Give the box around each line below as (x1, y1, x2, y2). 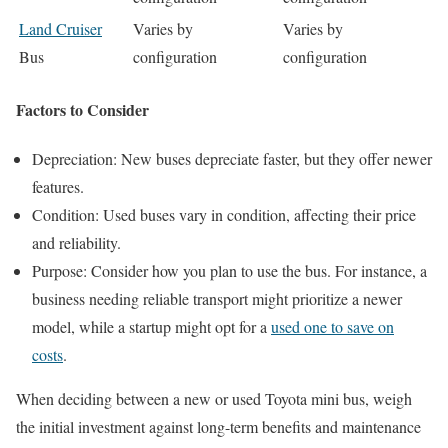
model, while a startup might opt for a (32, 315, 271, 337)
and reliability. (32, 231, 121, 253)
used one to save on (271, 315, 394, 337)
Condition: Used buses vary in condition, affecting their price (32, 203, 416, 225)
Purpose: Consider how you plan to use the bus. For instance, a (32, 259, 427, 281)
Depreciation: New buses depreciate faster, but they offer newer (32, 147, 432, 169)
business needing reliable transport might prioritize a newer (32, 287, 402, 309)
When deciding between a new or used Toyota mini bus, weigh (16, 387, 412, 409)
